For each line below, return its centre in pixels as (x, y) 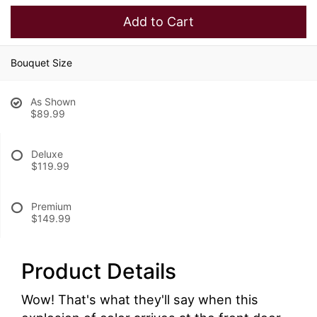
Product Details (99, 271)
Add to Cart (158, 22)
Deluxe (47, 154)
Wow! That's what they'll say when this (140, 300)
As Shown (53, 102)
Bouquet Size (41, 63)
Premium (51, 207)
